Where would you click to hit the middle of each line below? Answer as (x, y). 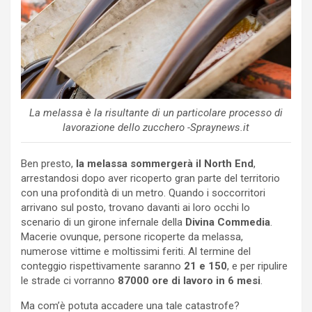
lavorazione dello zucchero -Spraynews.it (156, 128)
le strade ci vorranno (69, 281)
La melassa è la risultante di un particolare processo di (156, 113)
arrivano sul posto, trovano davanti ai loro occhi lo (135, 208)
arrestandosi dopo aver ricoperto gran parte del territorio (150, 179)
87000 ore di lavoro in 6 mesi (189, 281)
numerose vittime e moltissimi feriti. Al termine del (136, 252)
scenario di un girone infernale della (102, 223)
